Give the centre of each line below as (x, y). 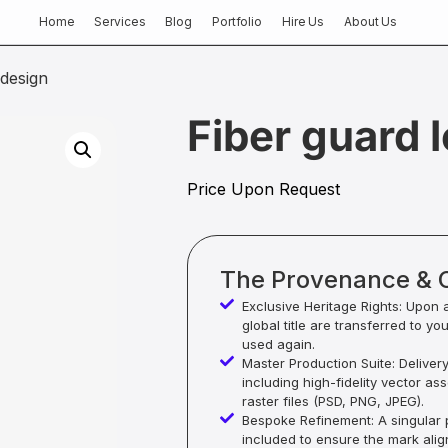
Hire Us (303, 21)
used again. (279, 344)
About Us (371, 21)
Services (120, 21)
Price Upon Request (263, 189)
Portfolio (236, 21)
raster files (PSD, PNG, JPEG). (333, 401)
